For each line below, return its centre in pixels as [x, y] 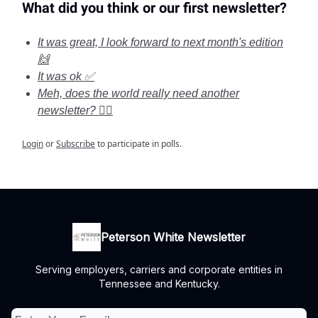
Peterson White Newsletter [173, 237]
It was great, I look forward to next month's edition [160, 43]
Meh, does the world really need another [138, 94]
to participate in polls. [138, 144]
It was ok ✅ [66, 77]
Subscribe [76, 144]
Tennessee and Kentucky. [159, 284]
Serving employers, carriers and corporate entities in [159, 270]
